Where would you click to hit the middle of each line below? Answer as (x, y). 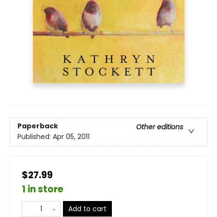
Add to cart (87, 209)
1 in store (43, 189)
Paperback (38, 126)
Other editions (160, 127)
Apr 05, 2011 (71, 137)
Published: (35, 137)
